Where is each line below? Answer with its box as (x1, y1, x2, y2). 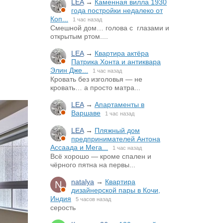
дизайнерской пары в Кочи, (71, 186, 160, 194)
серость (50, 204, 76, 212)
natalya (71, 178, 94, 186)
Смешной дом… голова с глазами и (50, 24, 169, 32)
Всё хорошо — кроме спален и (50, 152, 151, 160)
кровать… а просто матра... (50, 84, 140, 92)
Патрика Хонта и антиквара (71, 58, 161, 66)
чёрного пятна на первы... (50, 161, 135, 169)
